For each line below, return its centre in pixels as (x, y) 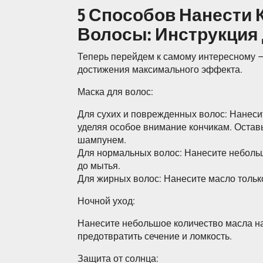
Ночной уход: (106, 201)
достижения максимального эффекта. (160, 70)
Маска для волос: (115, 92)
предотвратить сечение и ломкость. (155, 236)
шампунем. (102, 140)
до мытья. (99, 166)
